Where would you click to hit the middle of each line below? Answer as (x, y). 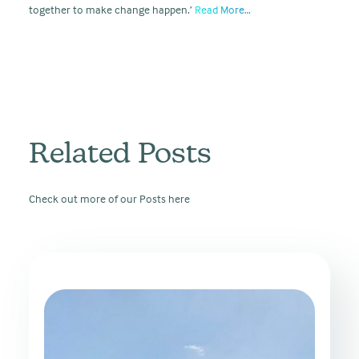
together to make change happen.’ (112, 9)
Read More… (223, 9)
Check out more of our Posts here (109, 198)
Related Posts (120, 155)
